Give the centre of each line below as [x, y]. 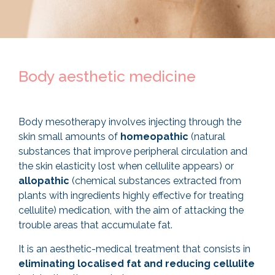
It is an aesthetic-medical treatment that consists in [134, 249]
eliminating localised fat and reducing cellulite [137, 263]
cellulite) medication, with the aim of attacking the [131, 211]
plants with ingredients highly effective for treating [131, 196]
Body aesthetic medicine [107, 76]
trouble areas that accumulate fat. [95, 225]
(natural [207, 137]
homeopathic [154, 137]
